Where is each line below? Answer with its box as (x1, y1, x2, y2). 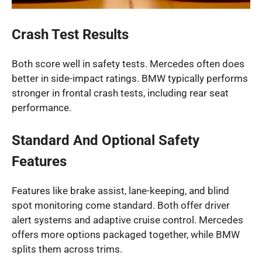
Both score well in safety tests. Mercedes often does (12, 57, 244, 70)
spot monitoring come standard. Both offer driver (12, 199, 230, 212)
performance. (12, 101, 71, 113)
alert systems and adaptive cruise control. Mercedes (12, 214, 243, 226)
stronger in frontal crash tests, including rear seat (12, 87, 229, 99)
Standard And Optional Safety (12, 132, 199, 149)
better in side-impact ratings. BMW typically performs (12, 72, 248, 84)
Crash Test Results (12, 26, 129, 43)
